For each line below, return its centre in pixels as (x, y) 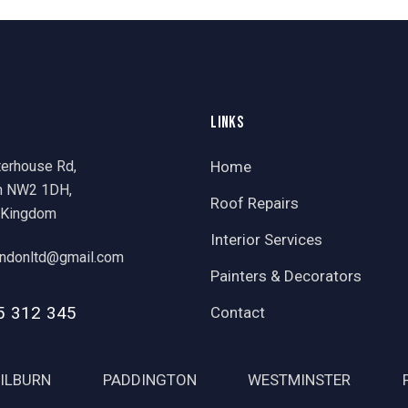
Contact (238, 312)
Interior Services (267, 239)
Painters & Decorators (286, 275)
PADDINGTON (149, 379)
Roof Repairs (255, 203)
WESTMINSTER (300, 379)
